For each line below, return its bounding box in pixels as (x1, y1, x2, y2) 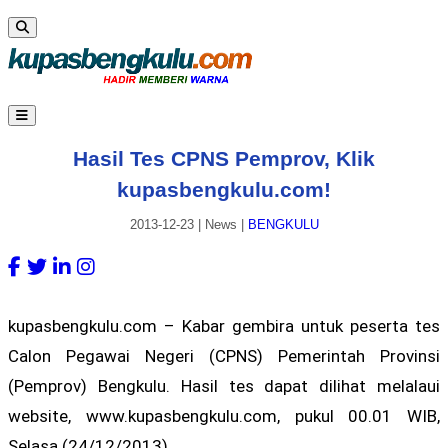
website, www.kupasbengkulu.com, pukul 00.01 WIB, (8, 405, 440, 426)
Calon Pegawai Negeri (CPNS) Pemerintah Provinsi (8, 345, 440, 366)
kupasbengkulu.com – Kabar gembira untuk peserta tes (8, 315, 440, 336)
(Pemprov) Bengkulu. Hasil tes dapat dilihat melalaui (8, 375, 440, 396)
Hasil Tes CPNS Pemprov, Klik (73, 146, 375, 170)
